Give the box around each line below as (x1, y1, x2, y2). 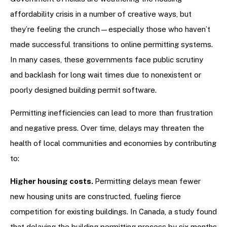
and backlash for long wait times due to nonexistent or (10, 70, 201, 80)
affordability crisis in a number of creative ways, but (10, 10, 192, 19)
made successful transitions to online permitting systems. (10, 40, 213, 49)
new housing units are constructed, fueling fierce (10, 192, 181, 201)
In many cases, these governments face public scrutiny (10, 55, 203, 64)
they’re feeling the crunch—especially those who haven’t (10, 25, 210, 34)
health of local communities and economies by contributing (10, 139, 216, 148)
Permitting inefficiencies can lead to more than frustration (10, 108, 213, 118)
